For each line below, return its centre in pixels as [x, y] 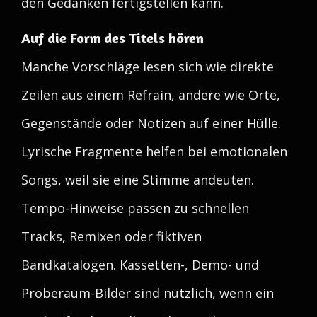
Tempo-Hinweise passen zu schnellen [135, 208]
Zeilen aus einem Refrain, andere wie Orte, [151, 95]
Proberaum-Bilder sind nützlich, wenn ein [148, 293]
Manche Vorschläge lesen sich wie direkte [148, 67]
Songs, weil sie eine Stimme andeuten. [138, 180]
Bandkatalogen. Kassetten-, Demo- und [140, 265]
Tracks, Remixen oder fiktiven [111, 236]
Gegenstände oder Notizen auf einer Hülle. [151, 123]
